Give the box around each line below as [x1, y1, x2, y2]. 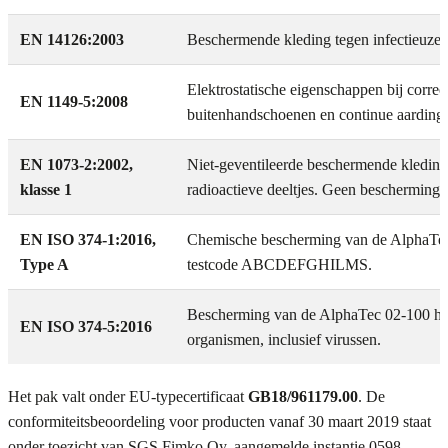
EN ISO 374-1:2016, [20, 231, 156, 249]
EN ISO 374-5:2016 [20, 318, 152, 336]
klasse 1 [20, 181, 72, 199]
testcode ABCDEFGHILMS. [187, 256, 372, 274]
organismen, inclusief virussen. [187, 331, 381, 349]
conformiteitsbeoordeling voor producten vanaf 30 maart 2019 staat [8, 413, 431, 431]
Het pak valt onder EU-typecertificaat [8, 388, 248, 406]
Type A [20, 256, 69, 274]
